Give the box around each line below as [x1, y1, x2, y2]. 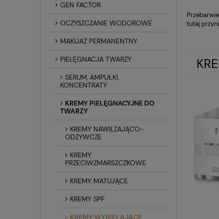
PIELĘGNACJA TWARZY [60, 54, 131, 64]
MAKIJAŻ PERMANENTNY [60, 36, 137, 45]
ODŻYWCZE [65, 132, 102, 141]
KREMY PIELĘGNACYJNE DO [65, 98, 154, 108]
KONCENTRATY [60, 80, 107, 89]
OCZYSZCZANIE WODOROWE [60, 18, 152, 27]
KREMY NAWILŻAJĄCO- [70, 124, 143, 133]
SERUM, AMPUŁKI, [65, 72, 119, 82]
